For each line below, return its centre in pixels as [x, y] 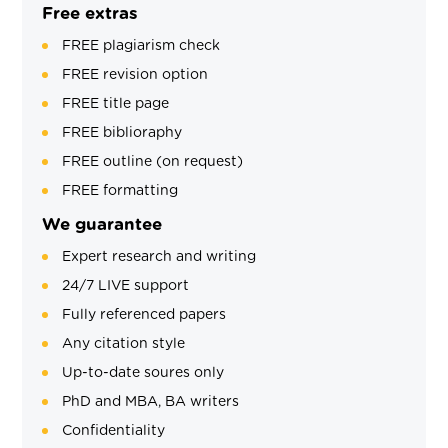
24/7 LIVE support [126, 285]
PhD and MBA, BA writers [151, 401]
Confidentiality [114, 430]
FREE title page [116, 103]
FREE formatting [120, 190]
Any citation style [124, 343]
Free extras [90, 13]
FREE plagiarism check [141, 45]
